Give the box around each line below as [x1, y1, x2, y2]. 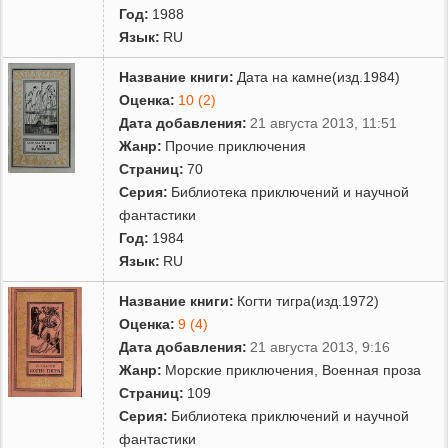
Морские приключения [165, 361, 315, 378]
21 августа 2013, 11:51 [250, 114, 398, 131]
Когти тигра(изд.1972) [237, 292, 380, 309]
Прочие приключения [165, 137, 307, 154]
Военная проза [322, 361, 422, 378]
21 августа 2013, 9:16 [250, 338, 391, 355]
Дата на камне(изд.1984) [237, 68, 401, 85]
